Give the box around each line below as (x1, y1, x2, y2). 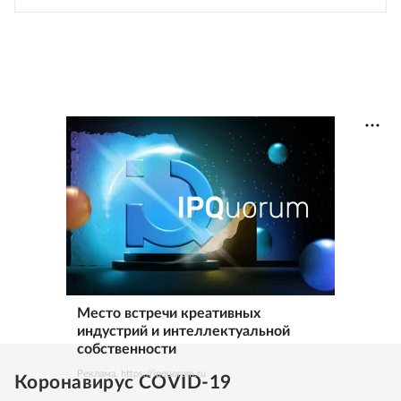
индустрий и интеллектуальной (77, 323, 290, 338)
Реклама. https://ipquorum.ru (77, 368, 206, 379)
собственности (77, 341, 176, 356)
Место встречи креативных (77, 305, 260, 320)
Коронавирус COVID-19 (14, 372, 232, 392)
